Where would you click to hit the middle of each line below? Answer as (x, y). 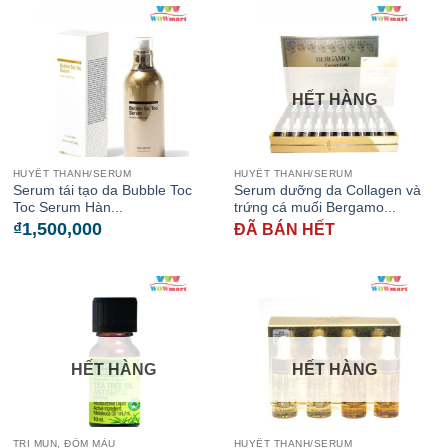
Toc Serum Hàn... (67, 208)
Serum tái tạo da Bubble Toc (102, 191)
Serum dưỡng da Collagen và (327, 191)
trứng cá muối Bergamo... (314, 208)
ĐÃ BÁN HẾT (284, 229)
